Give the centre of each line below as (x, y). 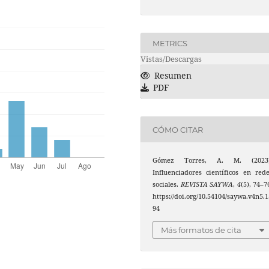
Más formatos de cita (201, 230)
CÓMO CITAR (178, 129)
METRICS (170, 43)
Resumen (173, 76)
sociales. (167, 185)
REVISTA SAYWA (207, 185)
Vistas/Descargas (171, 59)
